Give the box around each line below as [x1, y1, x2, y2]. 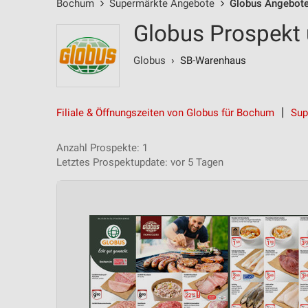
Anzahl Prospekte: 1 [56, 142, 148, 154]
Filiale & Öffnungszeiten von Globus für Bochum [56, 107, 274, 119]
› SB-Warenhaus [166, 54, 246, 67]
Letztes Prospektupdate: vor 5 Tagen [56, 156, 223, 168]
